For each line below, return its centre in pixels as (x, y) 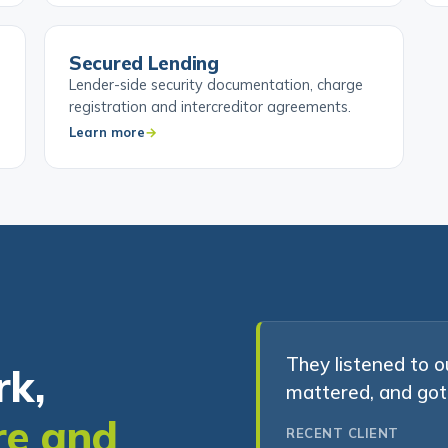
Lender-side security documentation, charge (216, 112)
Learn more (107, 160)
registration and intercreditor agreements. (210, 134)
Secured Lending (144, 91)
